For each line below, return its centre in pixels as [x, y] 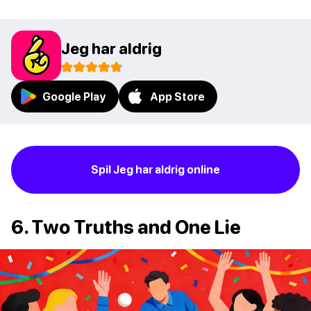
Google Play [74, 97]
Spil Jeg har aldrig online [155, 170]
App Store [177, 97]
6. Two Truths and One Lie [126, 227]
